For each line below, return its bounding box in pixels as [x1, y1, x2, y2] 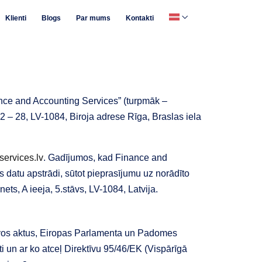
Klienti [5, 14, 26, 22]
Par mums [76, 14, 111, 22]
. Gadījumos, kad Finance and [43, 153, 167, 163]
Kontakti [126, 14, 154, 22]
